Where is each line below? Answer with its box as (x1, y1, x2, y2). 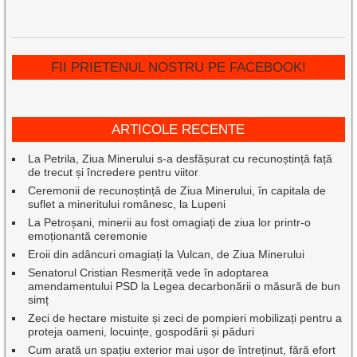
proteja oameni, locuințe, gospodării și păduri (28, 325, 255, 339)
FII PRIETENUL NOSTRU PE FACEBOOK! (50, 60, 306, 76)
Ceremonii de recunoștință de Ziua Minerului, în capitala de (28, 184, 327, 198)
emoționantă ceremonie (28, 229, 148, 243)
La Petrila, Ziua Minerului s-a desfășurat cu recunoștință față (28, 152, 333, 166)
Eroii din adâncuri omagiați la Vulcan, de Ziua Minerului (28, 248, 305, 261)
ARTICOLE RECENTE (112, 122, 245, 138)
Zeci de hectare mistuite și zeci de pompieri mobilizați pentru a (28, 312, 343, 325)
